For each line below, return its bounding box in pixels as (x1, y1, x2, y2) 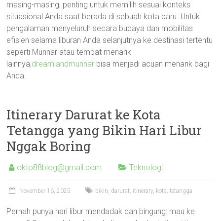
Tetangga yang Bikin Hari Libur (6, 122, 202, 139)
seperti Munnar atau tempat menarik (6, 47, 132, 57)
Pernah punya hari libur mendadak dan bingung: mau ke (6, 207, 195, 216)
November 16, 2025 (19, 187, 71, 194)
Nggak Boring (6, 138, 91, 154)
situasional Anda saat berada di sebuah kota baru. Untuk (6, 12, 200, 21)
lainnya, (6, 59, 32, 69)
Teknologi (129, 163, 163, 172)
